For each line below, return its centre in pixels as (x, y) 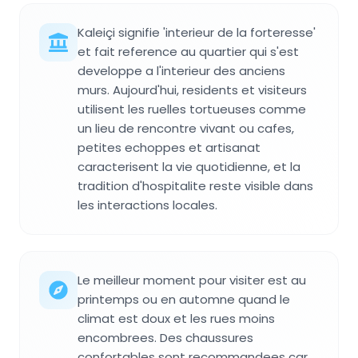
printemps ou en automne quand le (184, 299)
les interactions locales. (147, 205)
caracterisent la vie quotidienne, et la (189, 167)
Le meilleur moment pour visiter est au (192, 280)
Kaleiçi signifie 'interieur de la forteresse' (197, 32)
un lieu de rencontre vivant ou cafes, (186, 128)
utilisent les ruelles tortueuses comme (192, 109)
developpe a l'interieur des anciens (181, 71)
